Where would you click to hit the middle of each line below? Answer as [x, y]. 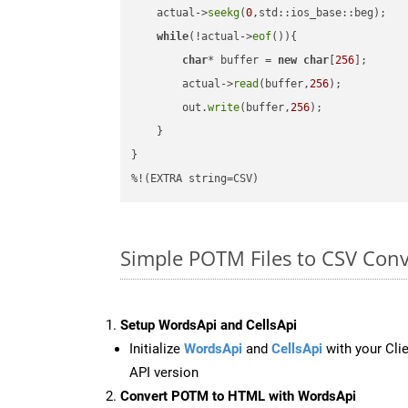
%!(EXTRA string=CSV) [195, 179]
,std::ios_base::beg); [320, 13]
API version [164, 372]
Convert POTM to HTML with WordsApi [238, 396]
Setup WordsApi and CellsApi [209, 325]
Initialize [157, 348]
